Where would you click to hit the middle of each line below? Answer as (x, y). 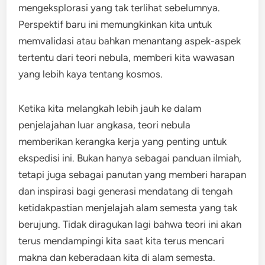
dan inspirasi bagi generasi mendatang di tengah (126, 191)
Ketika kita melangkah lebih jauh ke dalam (110, 108)
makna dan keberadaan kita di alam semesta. (117, 257)
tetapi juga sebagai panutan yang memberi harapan (132, 174)
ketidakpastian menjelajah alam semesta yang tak (128, 208)
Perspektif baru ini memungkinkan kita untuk (115, 24)
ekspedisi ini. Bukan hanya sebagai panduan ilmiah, (130, 158)
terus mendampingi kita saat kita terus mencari (122, 241)
